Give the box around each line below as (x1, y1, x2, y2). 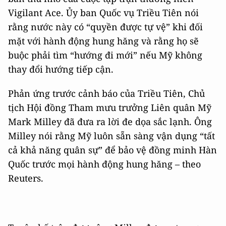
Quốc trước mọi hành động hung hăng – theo (8, 158, 201, 171)
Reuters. (8, 172, 43, 185)
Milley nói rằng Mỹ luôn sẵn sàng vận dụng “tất (8, 130, 215, 142)
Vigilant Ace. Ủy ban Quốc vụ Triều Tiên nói (8, 7, 199, 19)
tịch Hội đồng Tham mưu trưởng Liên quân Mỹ (8, 101, 211, 114)
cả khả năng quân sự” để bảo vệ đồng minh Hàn (8, 144, 217, 156)
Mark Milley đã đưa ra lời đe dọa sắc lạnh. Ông (8, 116, 212, 128)
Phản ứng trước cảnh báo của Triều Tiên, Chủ (8, 87, 205, 100)
